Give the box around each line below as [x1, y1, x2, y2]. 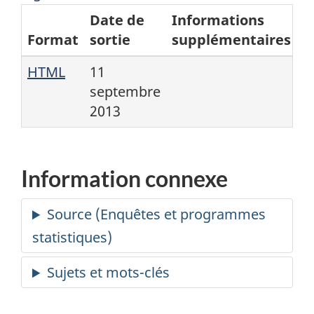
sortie [90, 29, 130, 49]
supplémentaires [172, 29, 291, 49]
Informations [172, 10, 264, 29]
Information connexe [21, 164, 228, 192]
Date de [90, 10, 144, 29]
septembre [90, 81, 161, 101]
